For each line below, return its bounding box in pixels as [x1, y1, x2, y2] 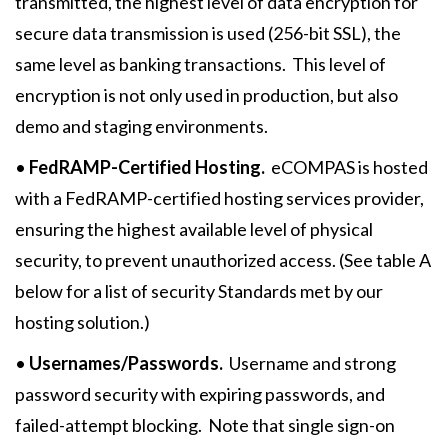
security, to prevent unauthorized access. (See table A [15, 249, 431, 271]
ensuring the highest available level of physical [15, 218, 373, 240]
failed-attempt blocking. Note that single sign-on [15, 414, 395, 436]
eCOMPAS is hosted [265, 156, 428, 178]
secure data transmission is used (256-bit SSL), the [15, 22, 401, 44]
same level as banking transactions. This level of [15, 53, 386, 75]
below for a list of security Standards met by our [15, 280, 383, 302]
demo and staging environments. [15, 115, 274, 137]
